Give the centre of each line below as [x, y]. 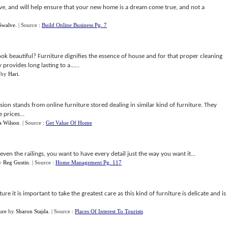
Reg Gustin [16, 162]
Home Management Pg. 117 [89, 162]
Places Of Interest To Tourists [109, 211]
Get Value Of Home [69, 123]
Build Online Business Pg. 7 [74, 25]
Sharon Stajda [32, 211]
